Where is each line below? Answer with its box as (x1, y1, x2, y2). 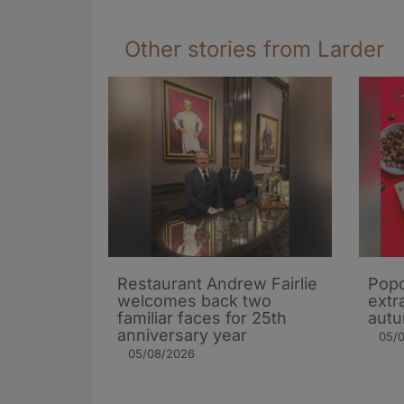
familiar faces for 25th (117, 308, 287, 328)
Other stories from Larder (124, 36, 384, 63)
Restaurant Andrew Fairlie (117, 274, 317, 294)
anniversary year (117, 326, 247, 345)
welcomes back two (117, 291, 271, 311)
